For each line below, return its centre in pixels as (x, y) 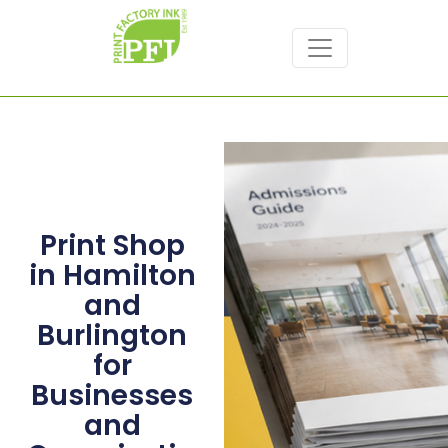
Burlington (112, 336)
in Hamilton (112, 276)
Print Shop (112, 246)
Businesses (112, 396)
